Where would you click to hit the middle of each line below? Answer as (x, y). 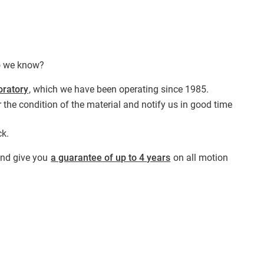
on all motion (200, 158)
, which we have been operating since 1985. (119, 90)
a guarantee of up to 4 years (111, 158)
